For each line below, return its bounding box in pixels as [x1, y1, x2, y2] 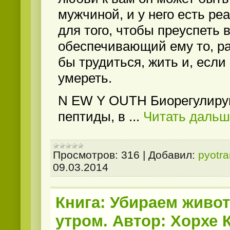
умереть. [58, 70, 112, 86]
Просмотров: [53, 148, 118, 161]
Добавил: [148, 148, 195, 161]
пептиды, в [58, 109, 129, 125]
